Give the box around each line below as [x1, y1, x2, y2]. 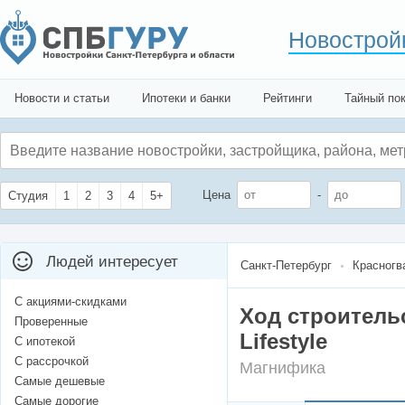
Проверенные [14, 315, 88, 329]
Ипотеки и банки [142, 91, 231, 105]
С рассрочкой [14, 354, 89, 369]
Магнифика [240, 359, 325, 378]
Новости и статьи [14, 91, 109, 105]
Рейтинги [263, 91, 312, 105]
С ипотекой [14, 334, 75, 349]
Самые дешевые [14, 374, 105, 389]
